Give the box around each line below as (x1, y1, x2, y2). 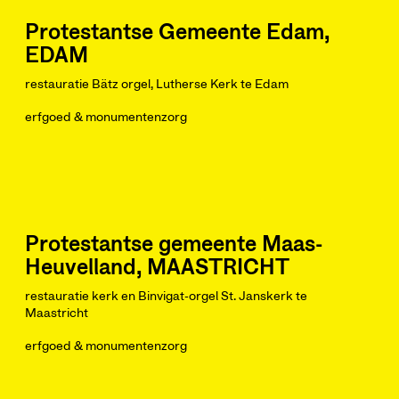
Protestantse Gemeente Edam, (25, 22, 330, 44)
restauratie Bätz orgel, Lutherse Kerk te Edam (25, 78, 289, 91)
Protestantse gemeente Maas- (25, 234, 322, 256)
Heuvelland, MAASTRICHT (25, 257, 289, 279)
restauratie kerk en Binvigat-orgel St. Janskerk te (25, 290, 307, 303)
